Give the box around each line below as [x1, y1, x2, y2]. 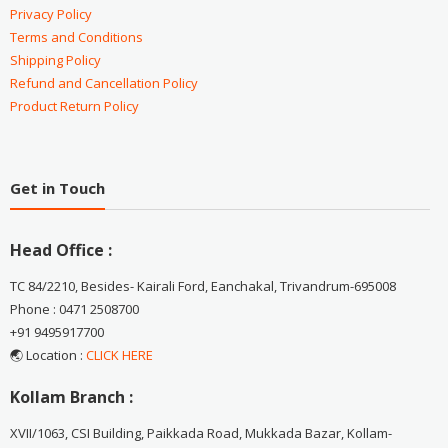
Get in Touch [9, 177, 105, 198]
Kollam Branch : [9, 385, 133, 408]
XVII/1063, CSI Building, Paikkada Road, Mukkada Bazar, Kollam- [9, 423, 392, 442]
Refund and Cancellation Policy [9, 74, 198, 93]
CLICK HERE [85, 345, 153, 364]
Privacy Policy [9, 5, 92, 24]
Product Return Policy [9, 97, 139, 116]
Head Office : [9, 238, 112, 261]
